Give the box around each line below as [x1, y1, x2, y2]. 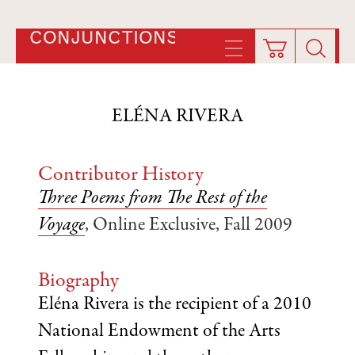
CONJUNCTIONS [29, 28, 178, 48]
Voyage [38, 216, 85, 235]
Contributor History [38, 165, 204, 185]
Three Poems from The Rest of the [38, 189, 267, 208]
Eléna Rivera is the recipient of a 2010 [38, 296, 311, 315]
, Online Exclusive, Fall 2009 [85, 216, 292, 235]
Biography [38, 271, 119, 292]
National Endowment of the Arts [38, 323, 281, 342]
